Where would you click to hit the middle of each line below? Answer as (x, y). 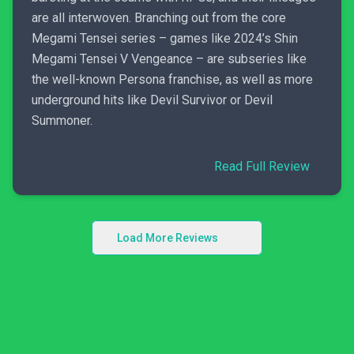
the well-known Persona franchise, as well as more (172, 79)
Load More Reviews (168, 238)
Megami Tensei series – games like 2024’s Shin (165, 38)
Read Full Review (262, 166)
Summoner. (62, 121)
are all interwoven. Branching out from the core (159, 18)
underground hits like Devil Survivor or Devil (152, 100)
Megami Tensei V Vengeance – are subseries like (169, 59)
